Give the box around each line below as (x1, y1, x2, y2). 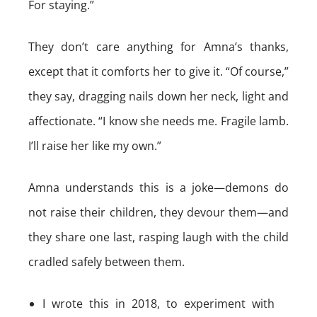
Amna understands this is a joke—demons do (28, 180, 289, 195)
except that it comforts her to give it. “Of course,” (28, 64, 289, 79)
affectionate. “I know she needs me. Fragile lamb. (28, 113, 289, 129)
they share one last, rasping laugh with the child (28, 229, 289, 245)
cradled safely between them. (28, 254, 185, 270)
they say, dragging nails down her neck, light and (28, 88, 289, 104)
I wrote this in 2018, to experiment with (42, 296, 275, 311)
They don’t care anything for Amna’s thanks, (28, 39, 289, 54)
